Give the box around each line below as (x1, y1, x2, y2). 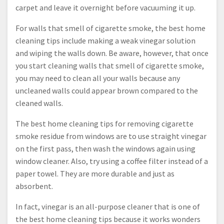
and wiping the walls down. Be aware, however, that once (15, 48, 208, 58)
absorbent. (15, 181, 53, 191)
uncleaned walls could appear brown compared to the (15, 85, 198, 95)
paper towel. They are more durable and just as (15, 168, 174, 178)
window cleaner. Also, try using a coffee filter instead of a (15, 156, 208, 166)
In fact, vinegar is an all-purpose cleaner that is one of (15, 201, 200, 211)
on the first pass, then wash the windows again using (15, 143, 195, 153)
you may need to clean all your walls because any (15, 73, 180, 83)
